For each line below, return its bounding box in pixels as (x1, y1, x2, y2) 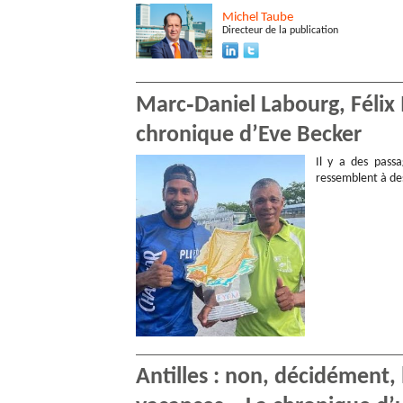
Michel (222, 10, 261, 24)
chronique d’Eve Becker (136, 122, 362, 148)
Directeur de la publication (222, 24, 338, 36)
